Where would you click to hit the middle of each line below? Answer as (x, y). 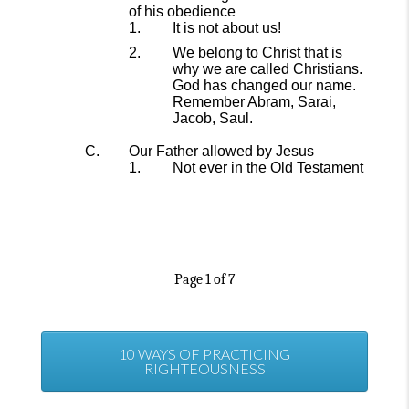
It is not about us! (227, 28)
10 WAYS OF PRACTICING (204, 353)
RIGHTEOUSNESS (204, 368)
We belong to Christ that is (257, 52)
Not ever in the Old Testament (268, 168)
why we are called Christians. (267, 69)
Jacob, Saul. (213, 118)
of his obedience (182, 11)
